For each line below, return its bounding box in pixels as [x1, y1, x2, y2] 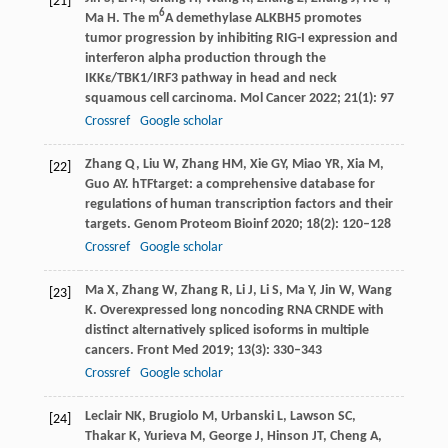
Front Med [136, 342, 199, 358]
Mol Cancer [239, 90, 306, 106]
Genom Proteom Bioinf [133, 216, 268, 232]
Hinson [266, 428, 309, 444]
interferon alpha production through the [84, 50, 326, 66]
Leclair [84, 408, 122, 424]
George [208, 428, 252, 444]
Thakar [84, 428, 126, 444]
